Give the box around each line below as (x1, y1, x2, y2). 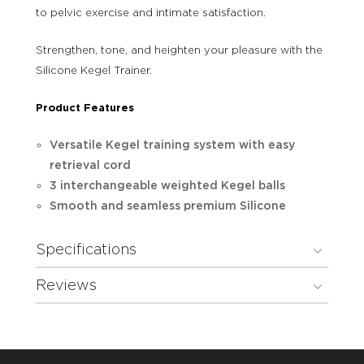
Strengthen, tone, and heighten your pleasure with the (36, 44, 323, 57)
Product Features (36, 102, 134, 115)
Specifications (36, 240, 136, 258)
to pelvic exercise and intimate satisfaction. (36, 6, 266, 19)
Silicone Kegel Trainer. (36, 64, 152, 77)
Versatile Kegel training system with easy (49, 138, 295, 152)
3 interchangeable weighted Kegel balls (49, 179, 285, 193)
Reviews (36, 276, 97, 294)
